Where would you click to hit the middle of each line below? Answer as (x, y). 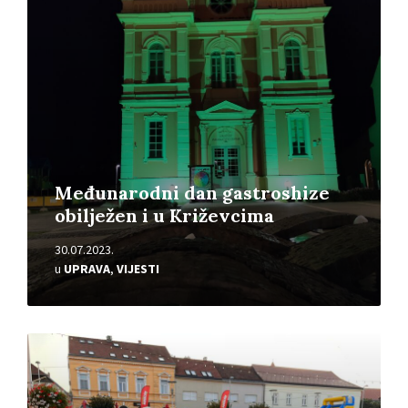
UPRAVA (87, 269)
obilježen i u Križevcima (164, 216)
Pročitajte (58, 341)
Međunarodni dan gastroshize (192, 193)
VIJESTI (138, 269)
